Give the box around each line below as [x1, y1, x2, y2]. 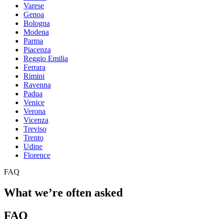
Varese [23, 1, 44, 10]
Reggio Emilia [23, 54, 68, 63]
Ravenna [23, 81, 51, 89]
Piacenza [23, 45, 51, 54]
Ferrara [23, 63, 45, 72]
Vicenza [23, 116, 48, 125]
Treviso [23, 125, 46, 133]
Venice [23, 98, 44, 107]
